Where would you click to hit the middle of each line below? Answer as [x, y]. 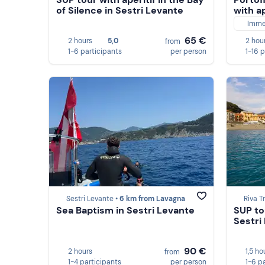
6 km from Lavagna [152, 199]
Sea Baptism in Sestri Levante [125, 211]
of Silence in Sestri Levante [120, 11]
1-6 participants [95, 51]
